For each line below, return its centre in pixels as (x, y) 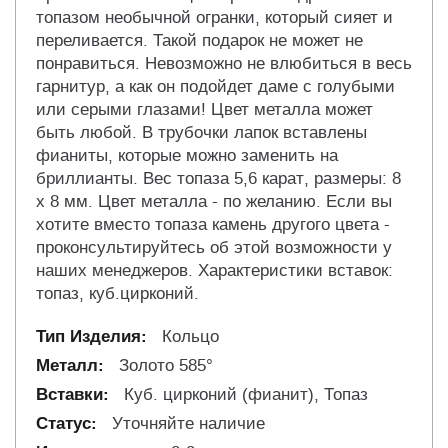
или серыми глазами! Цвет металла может (204, 110)
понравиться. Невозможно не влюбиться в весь (224, 64)
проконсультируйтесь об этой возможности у (214, 248)
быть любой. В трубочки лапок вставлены (201, 133)
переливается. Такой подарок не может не (199, 41)
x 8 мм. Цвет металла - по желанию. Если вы (214, 202)
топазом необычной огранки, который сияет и (214, 18)
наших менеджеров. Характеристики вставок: (214, 271)
